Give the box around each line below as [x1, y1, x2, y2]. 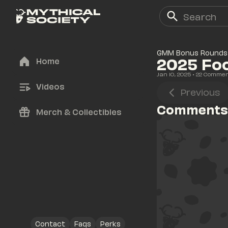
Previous [180, 86, 220, 97]
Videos [36, 81, 65, 91]
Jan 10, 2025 [157, 71, 191, 77]
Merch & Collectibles [36, 106, 122, 117]
